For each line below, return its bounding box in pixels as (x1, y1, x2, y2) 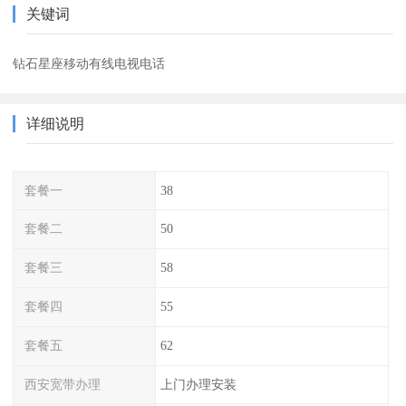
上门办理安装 (159, 376, 237, 391)
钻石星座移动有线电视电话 (13, 55, 166, 71)
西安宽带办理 (24, 376, 101, 391)
